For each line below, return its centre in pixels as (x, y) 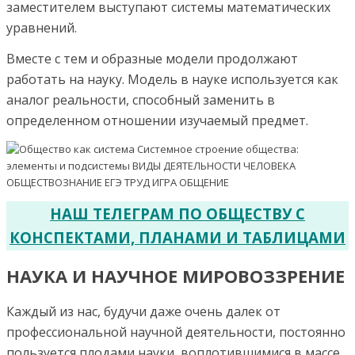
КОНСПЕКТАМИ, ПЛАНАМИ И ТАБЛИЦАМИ (177, 237)
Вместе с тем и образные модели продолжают (152, 58)
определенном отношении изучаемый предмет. (157, 120)
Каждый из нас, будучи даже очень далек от (143, 311)
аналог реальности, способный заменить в (141, 99)
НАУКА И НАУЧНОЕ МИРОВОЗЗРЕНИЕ (176, 275)
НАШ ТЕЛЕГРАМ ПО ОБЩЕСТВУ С (177, 213)
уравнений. (42, 27)
